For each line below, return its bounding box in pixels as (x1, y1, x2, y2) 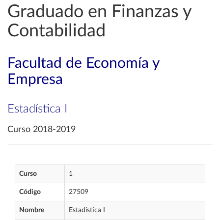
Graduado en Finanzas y (7, 3, 192, 21)
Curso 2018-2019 (7, 125, 76, 134)
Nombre (19, 207, 44, 214)
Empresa (7, 72, 63, 87)
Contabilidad (7, 22, 106, 40)
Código (19, 189, 41, 195)
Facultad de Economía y (7, 56, 159, 71)
